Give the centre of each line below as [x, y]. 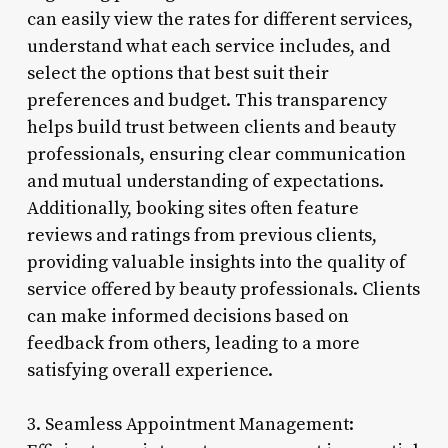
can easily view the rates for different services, [219, 19]
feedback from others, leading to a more [193, 343]
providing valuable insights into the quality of [216, 262]
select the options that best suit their [177, 73]
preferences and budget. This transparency [206, 100]
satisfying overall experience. [149, 370]
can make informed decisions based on [187, 316]
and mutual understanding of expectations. [205, 181]
